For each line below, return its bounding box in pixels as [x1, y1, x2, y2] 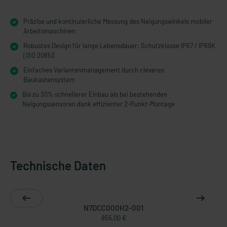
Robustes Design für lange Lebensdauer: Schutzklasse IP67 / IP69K [23, 42, 215, 50]
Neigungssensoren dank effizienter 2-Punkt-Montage [22, 100, 175, 108]
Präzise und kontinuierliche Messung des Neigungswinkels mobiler [23, 17, 212, 25]
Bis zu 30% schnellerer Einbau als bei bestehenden [22, 90, 168, 98]
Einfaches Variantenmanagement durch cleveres [23, 66, 164, 74]
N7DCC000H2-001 [84, 203, 143, 212]
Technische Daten [10, 158, 106, 173]
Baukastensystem [23, 75, 75, 84]
